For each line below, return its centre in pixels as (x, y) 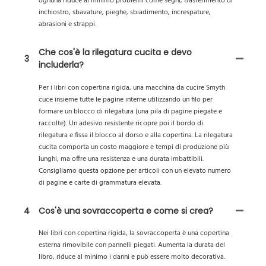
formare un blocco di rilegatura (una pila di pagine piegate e (130, 111)
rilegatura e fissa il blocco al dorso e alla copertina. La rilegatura (136, 135)
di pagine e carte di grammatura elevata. (100, 183)
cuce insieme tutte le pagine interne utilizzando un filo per (126, 99)
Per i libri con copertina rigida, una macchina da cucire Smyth (132, 88)
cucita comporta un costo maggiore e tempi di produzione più (134, 147)
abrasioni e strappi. (67, 25)
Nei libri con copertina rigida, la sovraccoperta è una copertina (134, 234)
